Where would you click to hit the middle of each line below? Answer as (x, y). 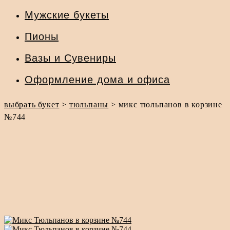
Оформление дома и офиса (97, 80)
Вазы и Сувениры (70, 58)
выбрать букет (32, 105)
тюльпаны (89, 105)
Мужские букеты (67, 15)
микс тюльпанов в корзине (170, 105)
